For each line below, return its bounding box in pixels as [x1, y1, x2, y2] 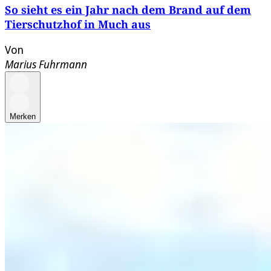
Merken [10, 112, 36, 122]
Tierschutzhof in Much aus [5, 17, 151, 32]
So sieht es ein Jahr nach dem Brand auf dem [5, 2, 251, 18]
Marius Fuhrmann [5, 57, 87, 72]
